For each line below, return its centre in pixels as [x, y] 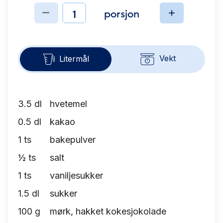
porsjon [122, 12]
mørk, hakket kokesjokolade [108, 211]
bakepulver [73, 140]
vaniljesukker [76, 175]
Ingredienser [72, 21]
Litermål [74, 58]
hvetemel [68, 104]
